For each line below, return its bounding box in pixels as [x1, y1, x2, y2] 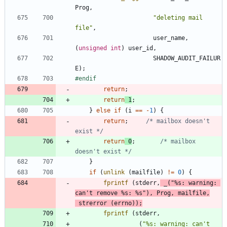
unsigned [79, 44, 107, 52]
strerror [79, 199, 107, 207]
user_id [128, 44, 153, 52]
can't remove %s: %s [75, 189, 142, 197]
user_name [153, 34, 185, 42]
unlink [103, 168, 125, 176]
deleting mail [157, 14, 203, 21]
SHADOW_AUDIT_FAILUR [153, 54, 220, 62]
